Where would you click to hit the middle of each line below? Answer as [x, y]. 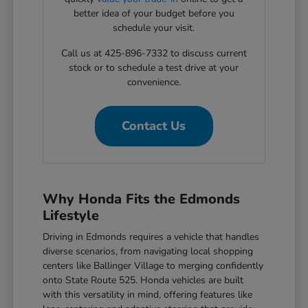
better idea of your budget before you [154, 13]
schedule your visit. [154, 27]
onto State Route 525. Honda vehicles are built [143, 280]
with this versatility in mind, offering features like [148, 294]
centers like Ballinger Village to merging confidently [153, 265]
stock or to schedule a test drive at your [154, 67]
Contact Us [154, 125]
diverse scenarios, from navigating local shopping [148, 251]
